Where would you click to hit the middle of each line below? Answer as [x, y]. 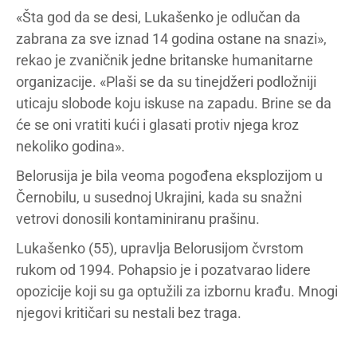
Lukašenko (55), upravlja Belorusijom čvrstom [160, 248]
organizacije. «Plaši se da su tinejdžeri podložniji [166, 82]
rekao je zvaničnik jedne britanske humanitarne [165, 60]
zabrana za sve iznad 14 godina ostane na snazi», [171, 39]
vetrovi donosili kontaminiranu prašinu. [138, 219]
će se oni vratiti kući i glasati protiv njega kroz [157, 125]
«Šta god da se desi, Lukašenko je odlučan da [158, 17]
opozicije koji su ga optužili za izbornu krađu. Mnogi [177, 291]
